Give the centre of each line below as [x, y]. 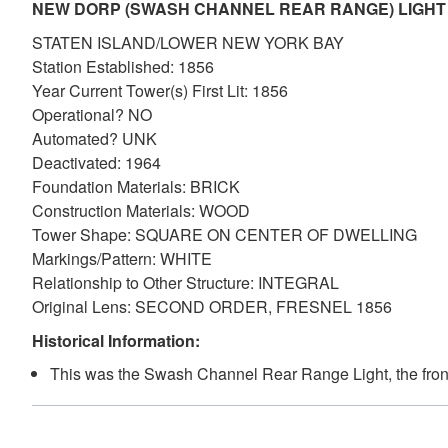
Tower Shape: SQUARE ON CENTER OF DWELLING [224, 234]
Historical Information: [116, 340]
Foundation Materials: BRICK [136, 186]
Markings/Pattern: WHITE [122, 258]
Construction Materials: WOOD [141, 210]
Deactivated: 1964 [96, 162]
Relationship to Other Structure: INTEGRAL [185, 282]
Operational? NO [92, 114]
